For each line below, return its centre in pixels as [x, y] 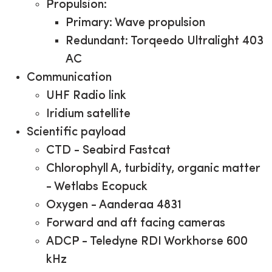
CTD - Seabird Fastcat [108, 151]
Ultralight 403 [225, 41]
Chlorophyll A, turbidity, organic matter [153, 169]
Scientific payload [76, 132]
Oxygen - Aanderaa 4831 [114, 205]
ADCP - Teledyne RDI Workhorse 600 [147, 242]
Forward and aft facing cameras [136, 223]
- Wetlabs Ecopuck [97, 187]
